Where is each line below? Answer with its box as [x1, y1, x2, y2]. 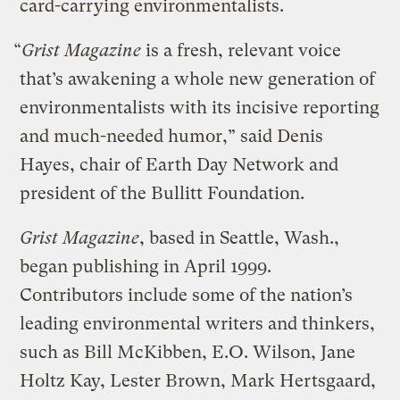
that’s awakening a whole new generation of [20, 68, 376, 89]
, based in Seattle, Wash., [139, 227, 340, 248]
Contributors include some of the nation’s [20, 284, 354, 305]
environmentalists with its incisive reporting [20, 96, 380, 118]
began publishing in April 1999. [20, 255, 277, 277]
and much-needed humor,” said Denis [20, 125, 324, 146]
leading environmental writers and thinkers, [20, 312, 376, 334]
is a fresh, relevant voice [141, 39, 342, 61]
